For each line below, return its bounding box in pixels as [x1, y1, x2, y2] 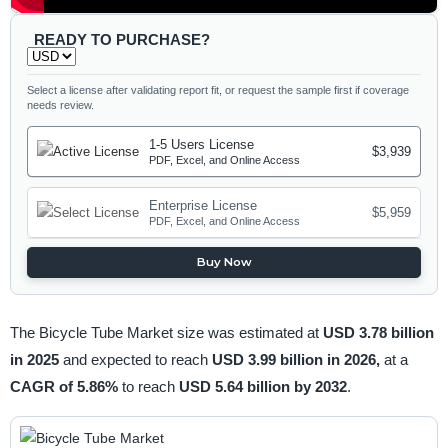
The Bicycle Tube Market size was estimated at [9, 323, 323, 341]
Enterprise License [149, 198, 258, 214]
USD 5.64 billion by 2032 [178, 377, 347, 395]
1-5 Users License [149, 137, 255, 153]
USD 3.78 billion [322, 323, 434, 341]
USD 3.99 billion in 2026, [211, 350, 384, 368]
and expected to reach [62, 350, 212, 368]
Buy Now [196, 255, 252, 270]
